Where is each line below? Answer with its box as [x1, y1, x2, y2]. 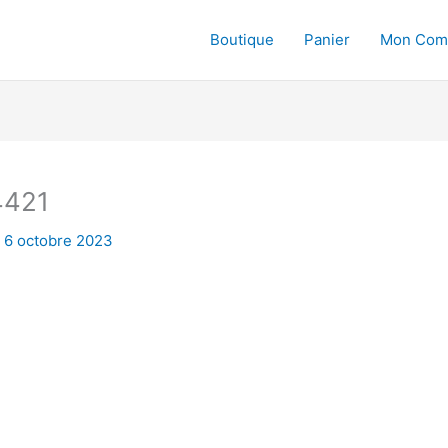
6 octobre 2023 [4, 231, 113, 250]
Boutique [210, 30, 274, 49]
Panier [304, 30, 350, 49]
